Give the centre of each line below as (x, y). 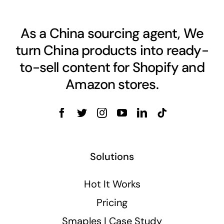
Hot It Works (112, 184)
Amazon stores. (112, 84)
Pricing (112, 203)
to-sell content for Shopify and (112, 67)
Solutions (112, 157)
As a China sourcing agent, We (112, 33)
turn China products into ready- (112, 50)
